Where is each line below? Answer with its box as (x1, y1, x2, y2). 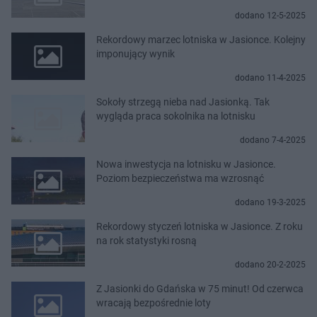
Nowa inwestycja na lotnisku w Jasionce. (96, 158, 276, 170)
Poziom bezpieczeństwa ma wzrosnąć (96, 172, 264, 184)
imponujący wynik (96, 47, 175, 59)
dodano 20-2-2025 (235, 259, 306, 270)
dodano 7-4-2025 (240, 134, 306, 145)
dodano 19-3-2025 (235, 197, 306, 207)
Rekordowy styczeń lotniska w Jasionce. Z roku (96, 220, 303, 232)
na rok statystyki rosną (96, 234, 197, 246)
